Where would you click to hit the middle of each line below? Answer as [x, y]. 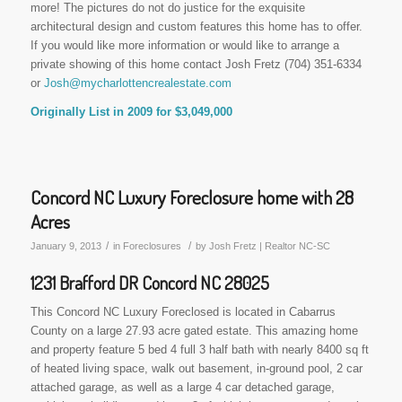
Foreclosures [152, 245]
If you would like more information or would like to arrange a [184, 45]
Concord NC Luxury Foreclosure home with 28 [192, 197]
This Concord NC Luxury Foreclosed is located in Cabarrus [183, 312]
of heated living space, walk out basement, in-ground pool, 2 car [196, 369]
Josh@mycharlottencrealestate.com [137, 83]
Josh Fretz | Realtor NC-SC [269, 245]
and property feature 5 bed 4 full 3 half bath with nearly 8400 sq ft [199, 350]
